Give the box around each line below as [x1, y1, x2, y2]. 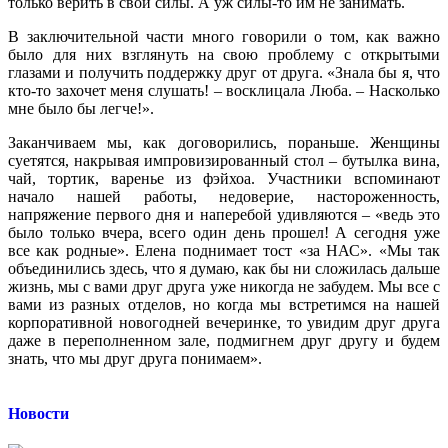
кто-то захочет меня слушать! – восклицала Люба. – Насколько [8, 81, 440, 99]
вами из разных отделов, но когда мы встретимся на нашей [8, 295, 440, 313]
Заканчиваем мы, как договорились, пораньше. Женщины [8, 133, 440, 151]
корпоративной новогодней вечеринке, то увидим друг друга [8, 313, 440, 331]
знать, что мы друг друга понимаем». [8, 349, 262, 367]
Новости [8, 405, 69, 423]
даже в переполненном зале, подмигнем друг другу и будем [8, 331, 440, 349]
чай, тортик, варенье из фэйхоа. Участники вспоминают [8, 169, 440, 187]
